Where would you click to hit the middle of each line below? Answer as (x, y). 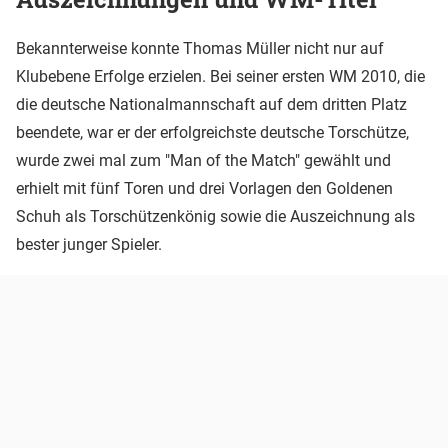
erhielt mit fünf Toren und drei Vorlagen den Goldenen (204, 188)
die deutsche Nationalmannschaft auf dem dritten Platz (211, 104)
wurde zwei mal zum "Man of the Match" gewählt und (203, 160)
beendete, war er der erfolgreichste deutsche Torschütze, (212, 132)
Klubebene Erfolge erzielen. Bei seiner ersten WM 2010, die (220, 76)
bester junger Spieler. (91, 244)
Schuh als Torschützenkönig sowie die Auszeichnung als (215, 216)
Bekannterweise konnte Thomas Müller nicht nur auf (200, 48)
